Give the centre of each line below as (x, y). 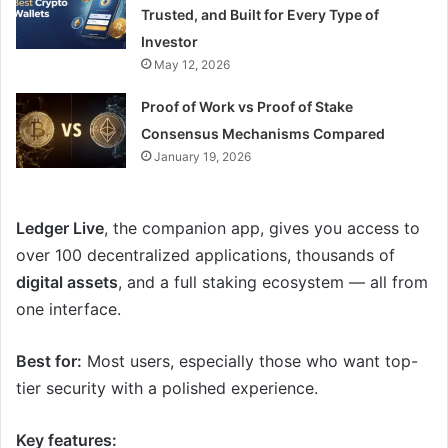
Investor (170, 41)
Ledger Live (60, 227)
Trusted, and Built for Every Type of (260, 14)
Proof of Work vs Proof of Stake (247, 106)
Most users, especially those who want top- (250, 360)
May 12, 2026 (192, 64)
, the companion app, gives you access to (262, 227)
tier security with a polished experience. (167, 387)
